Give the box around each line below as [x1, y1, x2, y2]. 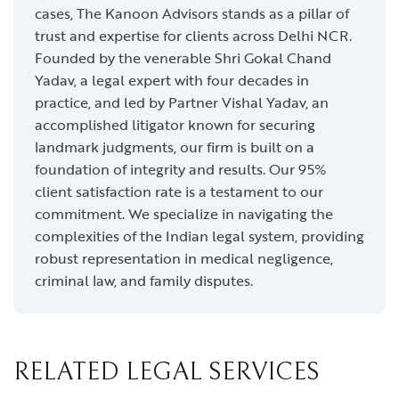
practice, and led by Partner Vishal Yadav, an [35, 92, 329, 113]
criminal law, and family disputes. [35, 270, 253, 291]
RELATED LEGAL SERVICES [13, 358, 320, 387]
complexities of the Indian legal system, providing [35, 225, 364, 247]
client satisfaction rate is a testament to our [35, 181, 323, 202]
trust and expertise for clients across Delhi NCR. [35, 25, 352, 46]
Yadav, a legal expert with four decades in [35, 69, 309, 91]
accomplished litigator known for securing [35, 114, 315, 135]
